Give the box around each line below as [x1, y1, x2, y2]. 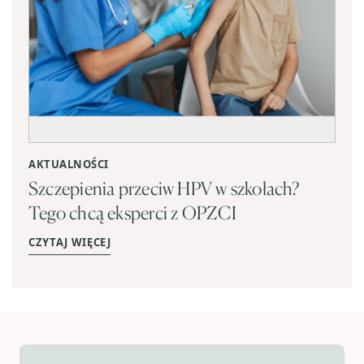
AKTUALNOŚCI [28, 157, 109, 172]
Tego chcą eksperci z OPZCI [28, 201, 236, 224]
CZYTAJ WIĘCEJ [28, 235, 111, 250]
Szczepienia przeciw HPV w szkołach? [28, 177, 300, 200]
